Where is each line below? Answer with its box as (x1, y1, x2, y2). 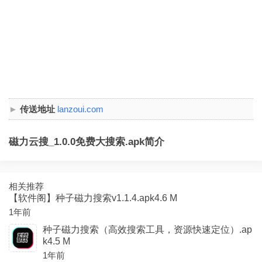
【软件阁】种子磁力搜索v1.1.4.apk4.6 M (9, 193, 177, 203)
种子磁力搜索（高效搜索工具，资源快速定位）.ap (43, 225, 252, 235)
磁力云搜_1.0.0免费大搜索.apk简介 (9, 136, 164, 147)
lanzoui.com (57, 104, 104, 114)
